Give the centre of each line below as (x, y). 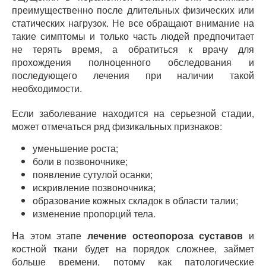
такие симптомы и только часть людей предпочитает (133, 36)
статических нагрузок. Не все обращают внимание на (133, 23)
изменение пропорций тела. (94, 213)
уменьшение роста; (75, 148)
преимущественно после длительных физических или (133, 10)
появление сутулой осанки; (93, 174)
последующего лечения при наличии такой (133, 75)
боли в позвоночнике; (80, 161)
